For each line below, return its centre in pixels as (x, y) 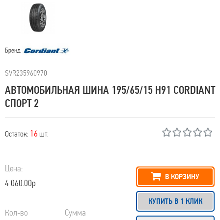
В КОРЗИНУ (181, 177)
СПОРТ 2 (22, 103)
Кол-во (16, 213)
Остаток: (17, 134)
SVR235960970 (26, 73)
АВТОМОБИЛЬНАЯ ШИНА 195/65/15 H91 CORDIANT (110, 90)
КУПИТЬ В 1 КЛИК (175, 201)
